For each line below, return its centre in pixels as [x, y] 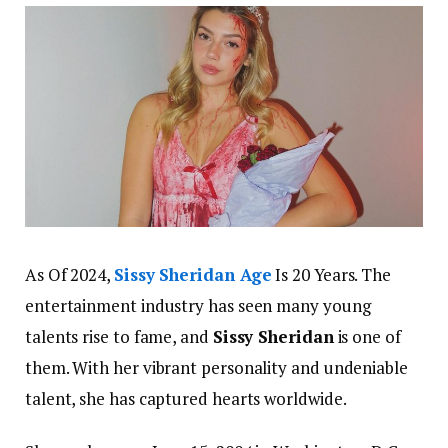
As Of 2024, [69, 275]
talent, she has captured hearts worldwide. [186, 399]
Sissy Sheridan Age [192, 275]
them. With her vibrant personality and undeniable [216, 368]
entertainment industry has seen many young [198, 306]
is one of [367, 337]
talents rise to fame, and [119, 337]
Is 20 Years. [316, 275]
